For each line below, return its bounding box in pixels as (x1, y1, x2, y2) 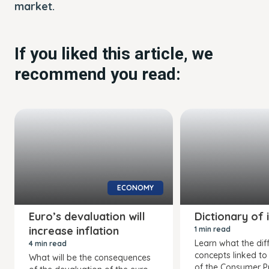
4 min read (29, 238, 67, 248)
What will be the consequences (29, 252, 151, 263)
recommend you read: (14, 64, 181, 84)
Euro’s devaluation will (29, 209, 145, 223)
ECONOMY (117, 183, 154, 192)
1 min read (195, 224, 231, 234)
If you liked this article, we (14, 43, 213, 64)
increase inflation (29, 223, 119, 238)
